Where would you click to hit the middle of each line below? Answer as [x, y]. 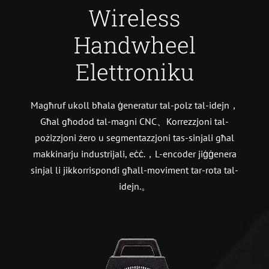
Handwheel [134, 45]
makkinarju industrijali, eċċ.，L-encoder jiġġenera [134, 154]
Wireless [134, 18]
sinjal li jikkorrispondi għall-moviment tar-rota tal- [134, 170]
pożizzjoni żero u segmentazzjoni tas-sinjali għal [134, 138]
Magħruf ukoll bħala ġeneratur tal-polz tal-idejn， [134, 105]
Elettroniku [134, 72]
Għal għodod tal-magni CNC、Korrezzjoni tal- [134, 122]
